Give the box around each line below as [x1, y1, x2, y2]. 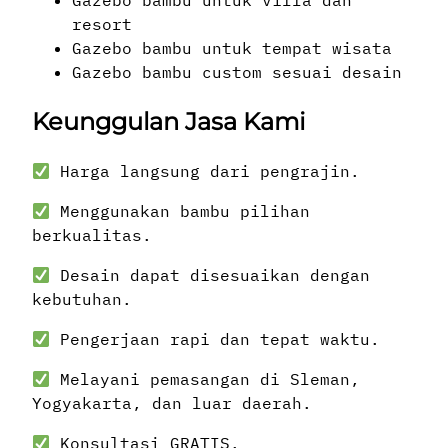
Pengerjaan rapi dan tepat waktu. [50, 329, 381, 350]
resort [72, 13, 132, 34]
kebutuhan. [32, 289, 132, 310]
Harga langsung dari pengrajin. [50, 161, 361, 182]
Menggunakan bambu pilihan [50, 201, 311, 222]
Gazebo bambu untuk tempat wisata [72, 37, 392, 58]
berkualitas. [32, 225, 152, 246]
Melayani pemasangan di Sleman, [50, 369, 361, 390]
